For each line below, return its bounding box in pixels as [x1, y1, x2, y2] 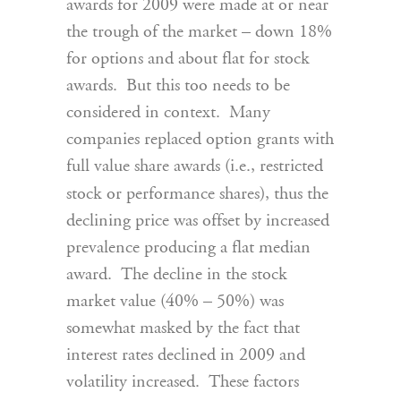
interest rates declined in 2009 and [66, 346, 305, 364]
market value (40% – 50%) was [66, 293, 284, 311]
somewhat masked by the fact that [66, 320, 300, 337]
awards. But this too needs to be [66, 77, 290, 95]
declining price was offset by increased [66, 212, 329, 230]
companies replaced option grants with [66, 131, 334, 149]
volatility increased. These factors [66, 373, 299, 391]
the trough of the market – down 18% [66, 23, 332, 41]
